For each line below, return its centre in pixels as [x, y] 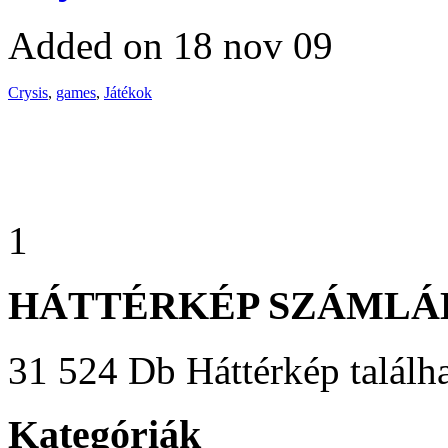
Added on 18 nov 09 [170, 46]
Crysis [28, 93]
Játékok [128, 93]
